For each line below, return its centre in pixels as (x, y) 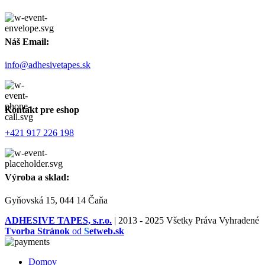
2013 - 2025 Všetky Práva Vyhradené (189, 221)
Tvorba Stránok (37, 231)
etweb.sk (107, 231)
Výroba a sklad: (37, 177)
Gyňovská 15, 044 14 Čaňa (56, 201)
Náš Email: (27, 42)
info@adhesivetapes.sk (48, 65)
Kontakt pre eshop (42, 109)
